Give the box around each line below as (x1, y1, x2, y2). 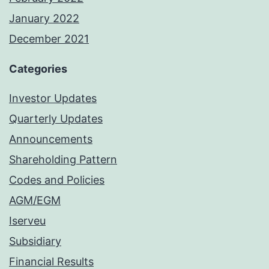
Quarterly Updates (9, 112, 103, 125)
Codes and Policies (9, 174, 104, 187)
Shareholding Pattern (9, 153, 117, 166)
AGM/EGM (9, 194, 61, 207)
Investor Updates (9, 92, 97, 105)
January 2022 (9, 12, 79, 25)
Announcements (9, 133, 92, 146)
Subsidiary (9, 235, 61, 248)
